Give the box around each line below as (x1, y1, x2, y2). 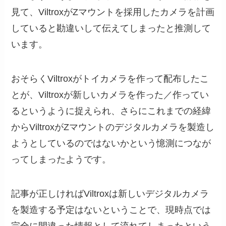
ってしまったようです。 (11, 154, 111, 164)
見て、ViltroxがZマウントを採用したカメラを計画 (11, 7, 215, 18)
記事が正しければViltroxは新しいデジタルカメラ (11, 188, 209, 199)
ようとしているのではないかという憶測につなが (11, 138, 211, 148)
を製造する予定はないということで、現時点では (11, 204, 211, 215)
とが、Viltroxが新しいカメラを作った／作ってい (11, 89, 209, 100)
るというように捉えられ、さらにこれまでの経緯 (11, 105, 211, 116)
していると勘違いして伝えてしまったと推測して (11, 23, 211, 34)
